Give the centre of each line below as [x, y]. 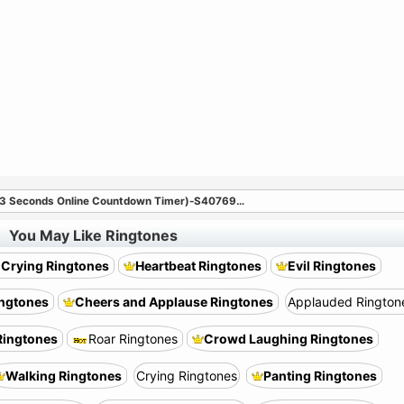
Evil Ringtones [331, 266]
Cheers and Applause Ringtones [174, 302]
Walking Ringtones [64, 376]
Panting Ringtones [320, 376]
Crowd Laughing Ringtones [288, 339]
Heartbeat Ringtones [198, 266]
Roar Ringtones [133, 339]
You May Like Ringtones [93, 235]
